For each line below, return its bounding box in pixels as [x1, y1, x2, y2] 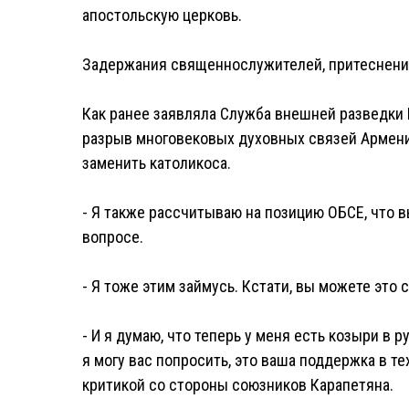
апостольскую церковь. [82, 5, 242, 25]
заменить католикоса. [82, 153, 231, 173]
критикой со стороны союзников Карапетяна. [82, 375, 393, 394]
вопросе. [82, 227, 143, 246]
